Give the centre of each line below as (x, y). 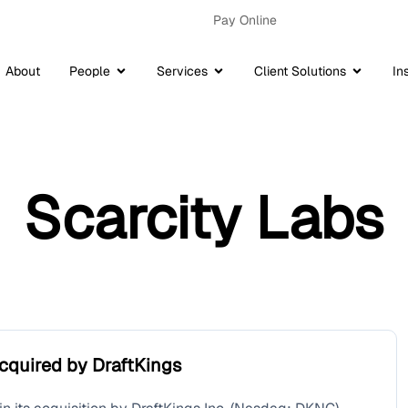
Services (182, 71)
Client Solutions (300, 71)
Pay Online (245, 20)
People (90, 71)
